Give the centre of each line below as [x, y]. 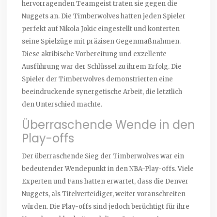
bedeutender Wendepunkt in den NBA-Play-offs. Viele [108, 169]
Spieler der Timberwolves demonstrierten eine [97, 79]
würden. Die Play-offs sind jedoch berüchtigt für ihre [106, 207]
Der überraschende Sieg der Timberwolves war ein [103, 156]
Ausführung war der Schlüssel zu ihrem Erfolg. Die [102, 67]
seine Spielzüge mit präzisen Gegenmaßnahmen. [101, 42]
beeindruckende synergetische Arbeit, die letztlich [102, 92]
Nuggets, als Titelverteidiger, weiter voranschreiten [104, 194]
